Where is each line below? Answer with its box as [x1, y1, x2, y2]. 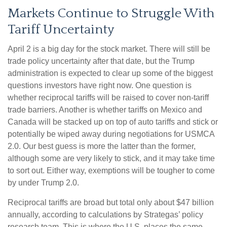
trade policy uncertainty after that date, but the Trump [8, 57, 195, 66]
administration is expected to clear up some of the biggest [8, 69, 213, 78]
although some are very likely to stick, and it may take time [8, 154, 215, 163]
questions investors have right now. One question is [8, 81, 192, 90]
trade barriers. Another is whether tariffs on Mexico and [8, 105, 202, 115]
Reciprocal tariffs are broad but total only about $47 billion [8, 198, 214, 207]
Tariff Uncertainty [8, 22, 114, 37]
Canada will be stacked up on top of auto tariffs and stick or [8, 118, 218, 127]
